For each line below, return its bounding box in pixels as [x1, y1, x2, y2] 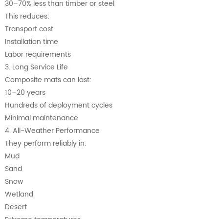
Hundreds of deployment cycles [5, 100, 112, 111]
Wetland [5, 189, 33, 200]
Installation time [5, 36, 58, 48]
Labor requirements [5, 49, 71, 61]
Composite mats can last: [5, 74, 91, 86]
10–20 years [5, 87, 45, 99]
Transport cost [5, 23, 53, 35]
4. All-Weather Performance [5, 125, 100, 137]
